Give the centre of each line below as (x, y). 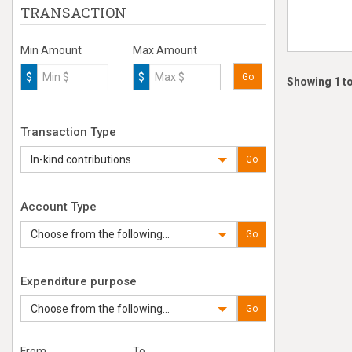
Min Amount (51, 50)
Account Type (59, 207)
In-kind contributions (81, 159)
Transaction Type (68, 132)
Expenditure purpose (79, 281)
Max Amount (165, 50)
